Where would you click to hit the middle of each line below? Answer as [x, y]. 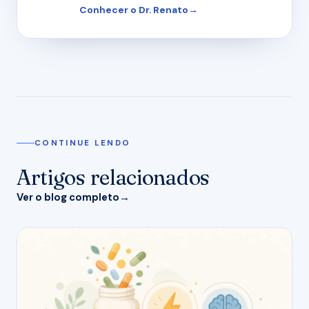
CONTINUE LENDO [83, 143]
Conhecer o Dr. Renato [134, 9]
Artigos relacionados [113, 177]
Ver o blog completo [68, 197]
